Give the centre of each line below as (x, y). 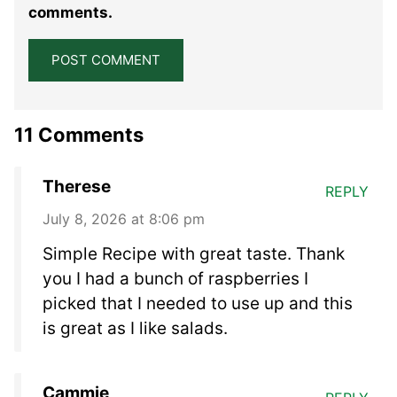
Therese (77, 186)
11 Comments (79, 134)
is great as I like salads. (135, 328)
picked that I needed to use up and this (198, 303)
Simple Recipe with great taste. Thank (194, 253)
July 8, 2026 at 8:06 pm (124, 218)
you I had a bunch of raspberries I (175, 278)
